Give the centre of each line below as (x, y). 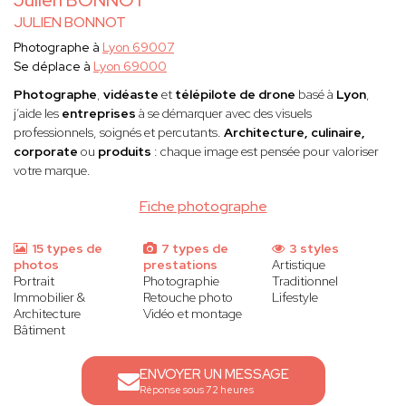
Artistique (299, 265)
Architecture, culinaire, (295, 133)
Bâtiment (39, 330)
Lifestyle (295, 298)
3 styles (313, 249)
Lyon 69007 (138, 48)
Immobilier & (49, 298)
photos (36, 265)
